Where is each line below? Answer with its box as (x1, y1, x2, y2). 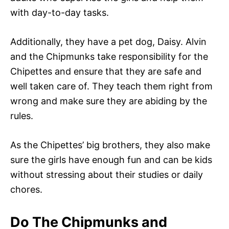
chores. (10, 184, 42, 195)
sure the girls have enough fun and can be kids (10, 154, 212, 165)
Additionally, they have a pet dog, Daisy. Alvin (10, 36, 207, 47)
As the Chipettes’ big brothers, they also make (10, 139, 210, 150)
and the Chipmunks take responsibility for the (10, 51, 208, 62)
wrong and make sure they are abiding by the (10, 95, 207, 106)
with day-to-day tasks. (10, 7, 109, 18)
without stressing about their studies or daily (10, 169, 203, 180)
